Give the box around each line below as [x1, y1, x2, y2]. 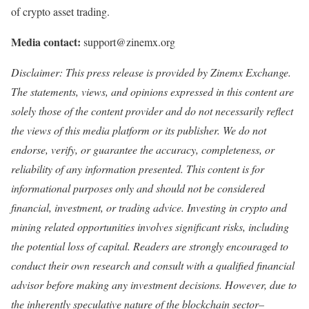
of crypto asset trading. [11, 4, 110, 19]
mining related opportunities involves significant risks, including [11, 219, 289, 235]
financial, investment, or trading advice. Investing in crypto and [11, 200, 287, 215]
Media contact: [11, 34, 81, 50]
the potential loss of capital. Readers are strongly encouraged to [11, 239, 288, 254]
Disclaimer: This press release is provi [11, 65, 179, 80]
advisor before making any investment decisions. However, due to [11, 277, 297, 292]
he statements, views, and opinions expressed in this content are [17, 84, 294, 99]
